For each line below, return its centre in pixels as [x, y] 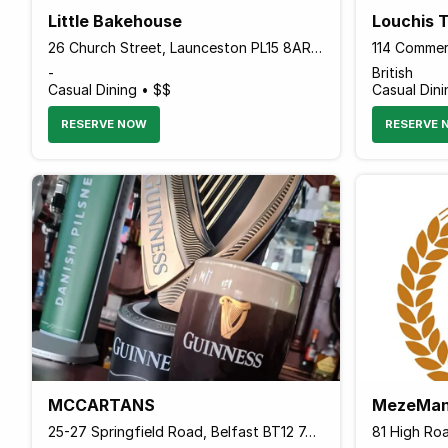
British [392, 72]
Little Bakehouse [115, 20]
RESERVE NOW [104, 123]
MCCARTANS [101, 404]
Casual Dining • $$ [109, 89]
